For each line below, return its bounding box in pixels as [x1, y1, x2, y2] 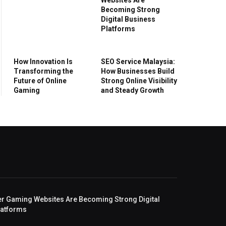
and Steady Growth [101, 86, 164, 94]
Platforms [101, 24, 135, 33]
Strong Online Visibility [101, 76, 177, 85]
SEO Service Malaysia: [101, 57, 175, 66]
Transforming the [14, 67, 73, 75]
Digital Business [101, 15, 155, 23]
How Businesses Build [101, 67, 175, 75]
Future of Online [14, 76, 67, 85]
